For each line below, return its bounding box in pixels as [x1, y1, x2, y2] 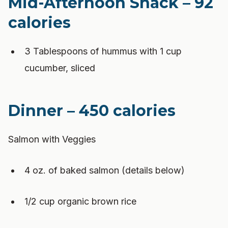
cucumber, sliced [24, 63, 95, 73]
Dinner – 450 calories [8, 101, 176, 120]
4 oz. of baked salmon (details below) [24, 165, 185, 176]
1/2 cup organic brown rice [24, 196, 136, 207]
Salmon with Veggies [8, 134, 96, 145]
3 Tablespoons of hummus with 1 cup [24, 46, 182, 56]
